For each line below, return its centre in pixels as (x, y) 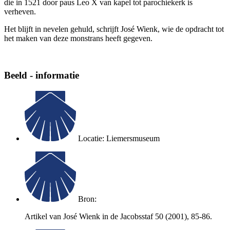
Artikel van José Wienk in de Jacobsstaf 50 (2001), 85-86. (118, 216)
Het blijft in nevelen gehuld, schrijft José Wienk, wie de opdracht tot (114, 29)
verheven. (20, 11)
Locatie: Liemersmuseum (119, 138)
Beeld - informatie (42, 75)
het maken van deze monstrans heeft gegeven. (78, 38)
